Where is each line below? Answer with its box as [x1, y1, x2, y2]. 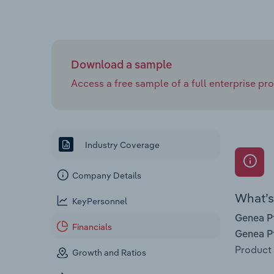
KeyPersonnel [72, 196, 128, 207]
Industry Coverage [83, 139, 160, 150]
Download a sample [71, 59, 172, 71]
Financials [72, 221, 113, 233]
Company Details [72, 170, 142, 182]
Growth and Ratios [72, 247, 147, 259]
